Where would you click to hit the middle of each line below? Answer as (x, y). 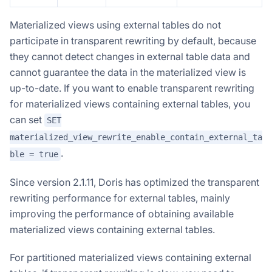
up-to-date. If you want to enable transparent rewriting (132, 88)
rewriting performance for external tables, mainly (120, 198)
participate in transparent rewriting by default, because (133, 40)
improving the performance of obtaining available (122, 213)
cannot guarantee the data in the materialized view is (128, 72)
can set (27, 119)
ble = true (34, 154)
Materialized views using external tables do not (115, 25)
